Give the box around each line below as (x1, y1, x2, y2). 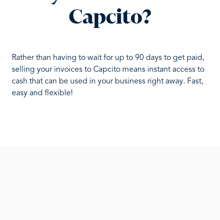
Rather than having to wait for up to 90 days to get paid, (12, 54, 204, 62)
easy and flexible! (12, 89, 73, 97)
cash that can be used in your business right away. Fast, (12, 78, 203, 85)
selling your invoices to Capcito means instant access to (12, 66, 204, 74)
